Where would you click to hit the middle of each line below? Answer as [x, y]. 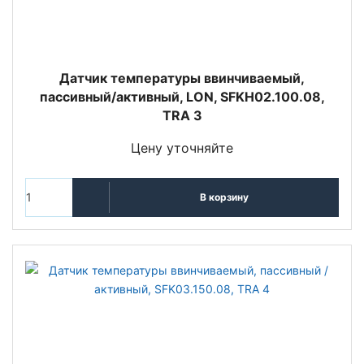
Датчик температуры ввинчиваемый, [182, 78]
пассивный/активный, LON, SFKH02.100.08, [182, 96]
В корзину [224, 197]
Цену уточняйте [182, 147]
